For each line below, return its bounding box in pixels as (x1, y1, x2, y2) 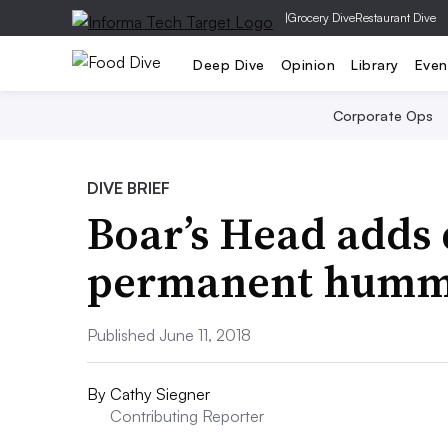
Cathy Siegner (110, 384, 210, 404)
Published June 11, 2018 (87, 325, 251, 345)
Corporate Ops (333, 107, 433, 124)
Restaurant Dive (355, 10, 436, 25)
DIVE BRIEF (87, 178, 170, 198)
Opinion (280, 55, 335, 73)
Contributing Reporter (110, 406, 264, 426)
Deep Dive (193, 55, 265, 73)
